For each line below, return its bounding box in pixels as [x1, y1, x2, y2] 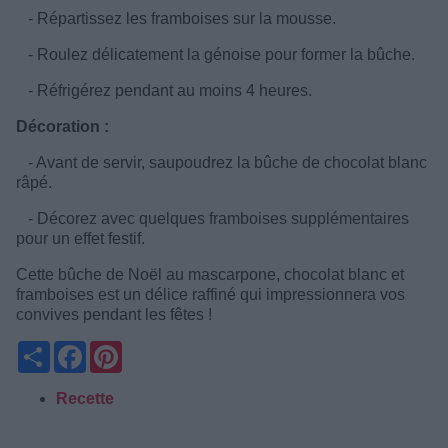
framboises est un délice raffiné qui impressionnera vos [16, 285, 405, 303]
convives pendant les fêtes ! [16, 305, 212, 323]
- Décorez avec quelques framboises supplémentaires [16, 209, 409, 227]
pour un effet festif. [16, 229, 145, 247]
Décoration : [16, 117, 109, 135]
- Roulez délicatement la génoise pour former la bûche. [16, 45, 415, 63]
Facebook [86, 339, 162, 357]
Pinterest [122, 339, 190, 357]
